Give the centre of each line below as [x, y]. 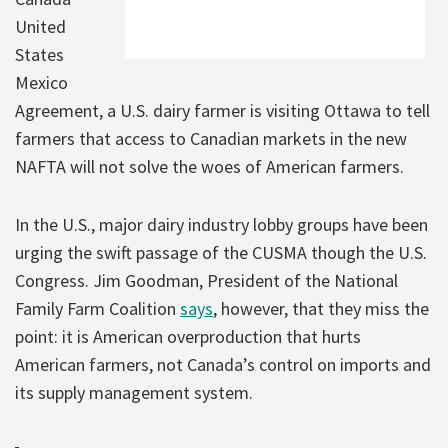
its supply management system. [140, 392]
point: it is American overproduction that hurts [188, 336]
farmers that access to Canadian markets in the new [211, 138]
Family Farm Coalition [97, 308]
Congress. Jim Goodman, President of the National [206, 280]
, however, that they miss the [321, 308]
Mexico [41, 82]
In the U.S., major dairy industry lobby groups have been [221, 224]
